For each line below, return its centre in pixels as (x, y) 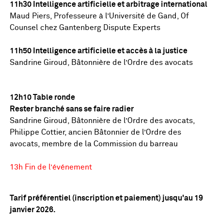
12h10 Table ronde (42, 97)
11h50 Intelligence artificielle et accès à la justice (99, 51)
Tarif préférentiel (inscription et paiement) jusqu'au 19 (106, 198)
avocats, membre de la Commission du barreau (94, 144)
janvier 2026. (33, 210)
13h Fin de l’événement (51, 167)
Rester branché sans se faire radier (72, 109)
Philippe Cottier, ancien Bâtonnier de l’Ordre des (95, 132)
